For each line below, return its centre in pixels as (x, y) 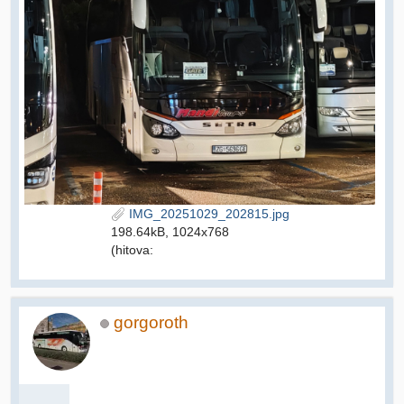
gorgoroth (151, 322)
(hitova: (132, 249)
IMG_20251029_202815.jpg (207, 213)
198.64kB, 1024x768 (170, 231)
